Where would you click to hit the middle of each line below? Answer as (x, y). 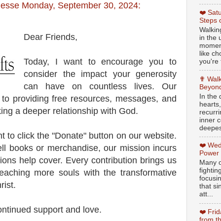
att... (206, 194)
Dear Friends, (51, 37)
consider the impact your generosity (100, 74)
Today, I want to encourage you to (100, 61)
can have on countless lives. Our (100, 86)
